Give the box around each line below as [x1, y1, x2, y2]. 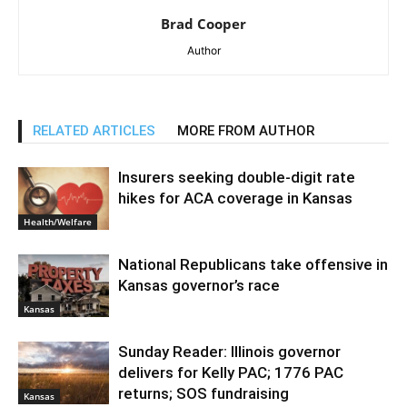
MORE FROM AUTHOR [177, 123, 314, 139]
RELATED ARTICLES [33, 123, 155, 139]
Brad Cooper [161, 15, 246, 33]
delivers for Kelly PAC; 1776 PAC [118, 363, 343, 382]
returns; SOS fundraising [118, 384, 289, 402]
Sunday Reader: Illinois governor [118, 342, 341, 361]
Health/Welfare [24, 214, 92, 228]
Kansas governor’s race [118, 276, 280, 294]
